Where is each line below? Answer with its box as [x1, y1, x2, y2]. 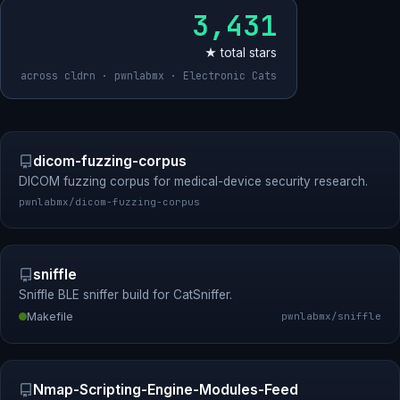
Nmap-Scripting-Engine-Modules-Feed [33, 381, 298, 398]
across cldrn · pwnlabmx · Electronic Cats [21, 69, 277, 82]
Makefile [27, 310, 73, 323]
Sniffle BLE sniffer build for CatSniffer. [19, 287, 232, 302]
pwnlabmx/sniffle [281, 310, 381, 322]
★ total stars [204, 46, 277, 60]
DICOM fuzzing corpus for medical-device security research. [19, 174, 368, 188]
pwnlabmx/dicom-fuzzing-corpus [19, 196, 200, 208]
